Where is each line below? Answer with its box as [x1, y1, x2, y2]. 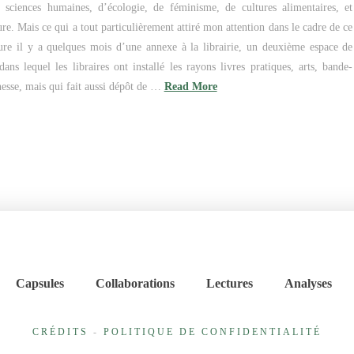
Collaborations [95, 277, 175, 291]
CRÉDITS [32, 326, 88, 338]
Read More [164, 80, 217, 92]
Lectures [205, 277, 253, 291]
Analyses [284, 277, 332, 291]
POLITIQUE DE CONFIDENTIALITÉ [104, 326, 322, 338]
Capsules [15, 277, 64, 291]
